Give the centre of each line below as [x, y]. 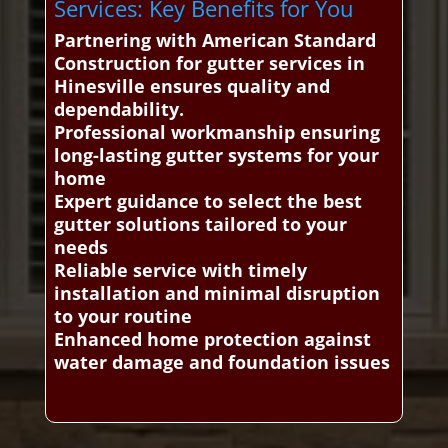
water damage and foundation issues [221, 362]
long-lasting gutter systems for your [216, 155]
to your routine [122, 316]
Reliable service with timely [180, 270]
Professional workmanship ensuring [216, 132]
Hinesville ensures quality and [191, 86]
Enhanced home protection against [212, 339]
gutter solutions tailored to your [200, 224]
